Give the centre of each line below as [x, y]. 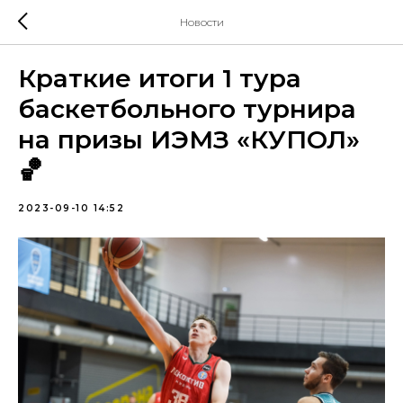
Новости [201, 22]
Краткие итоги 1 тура [160, 78]
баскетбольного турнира [187, 109]
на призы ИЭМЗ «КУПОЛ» [189, 139]
